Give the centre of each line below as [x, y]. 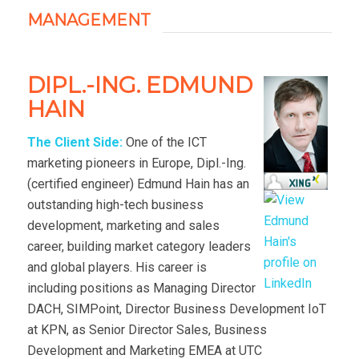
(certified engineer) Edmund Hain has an [138, 184]
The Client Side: [75, 142]
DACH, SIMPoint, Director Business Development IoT [176, 309]
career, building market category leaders [139, 246]
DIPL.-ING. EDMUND [139, 85]
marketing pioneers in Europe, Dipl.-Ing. [136, 163]
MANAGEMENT [89, 20]
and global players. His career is [117, 267]
